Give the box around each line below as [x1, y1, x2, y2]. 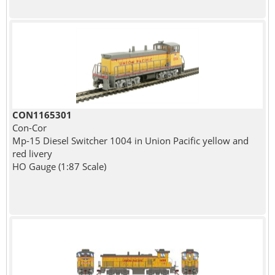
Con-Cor [12, 121, 47, 134]
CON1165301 [12, 108, 72, 121]
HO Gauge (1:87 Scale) [12, 160, 106, 172]
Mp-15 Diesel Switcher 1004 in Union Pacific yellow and [12, 134, 249, 147]
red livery [12, 147, 52, 160]
